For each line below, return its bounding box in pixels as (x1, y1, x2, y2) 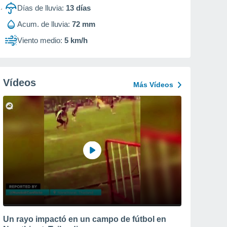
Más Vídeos (133, 81, 173, 89)
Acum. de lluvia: (17, 20, 70, 28)
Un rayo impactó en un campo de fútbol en (3, 214, 166, 223)
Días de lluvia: (17, 4, 64, 12)
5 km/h (64, 36, 88, 45)
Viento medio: (17, 36, 62, 45)
